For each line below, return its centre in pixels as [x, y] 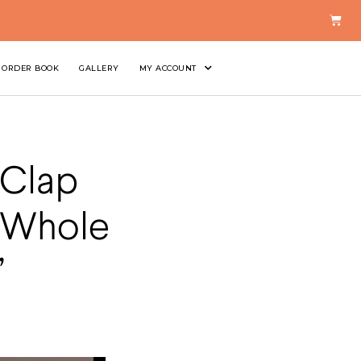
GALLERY [99, 68]
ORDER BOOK [31, 68]
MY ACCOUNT [168, 68]
